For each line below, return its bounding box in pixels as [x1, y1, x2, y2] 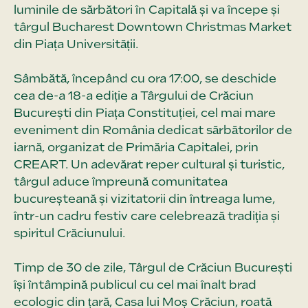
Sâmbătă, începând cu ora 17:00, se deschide [14, 71, 276, 85]
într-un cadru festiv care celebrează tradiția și [14, 208, 280, 223]
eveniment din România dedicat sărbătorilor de [14, 122, 292, 137]
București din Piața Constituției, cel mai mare [14, 105, 276, 120]
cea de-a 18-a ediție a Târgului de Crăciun [14, 88, 254, 102]
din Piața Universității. [14, 36, 138, 51]
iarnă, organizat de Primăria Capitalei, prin [14, 140, 258, 154]
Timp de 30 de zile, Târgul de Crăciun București [14, 260, 292, 274]
